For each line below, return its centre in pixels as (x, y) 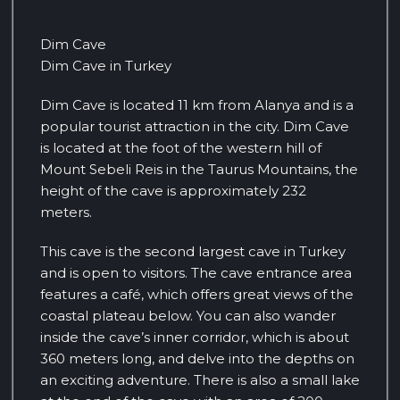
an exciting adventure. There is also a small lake (200, 380)
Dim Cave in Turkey (106, 66)
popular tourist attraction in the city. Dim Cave (195, 127)
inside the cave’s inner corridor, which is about (195, 337)
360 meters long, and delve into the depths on (197, 359)
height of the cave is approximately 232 (173, 191)
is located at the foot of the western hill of (181, 148)
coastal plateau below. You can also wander (188, 316)
